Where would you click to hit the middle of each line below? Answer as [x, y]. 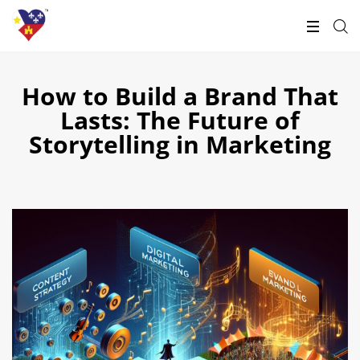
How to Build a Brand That [180, 96]
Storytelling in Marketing [180, 144]
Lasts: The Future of [180, 120]
